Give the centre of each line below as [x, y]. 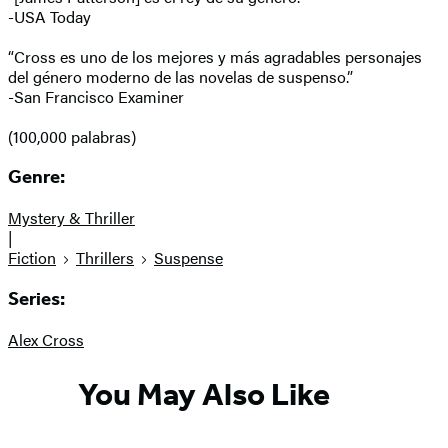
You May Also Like [204, 394]
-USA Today [49, 16]
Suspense [188, 258]
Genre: [36, 177]
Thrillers [105, 258]
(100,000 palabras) [72, 136]
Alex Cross [46, 339]
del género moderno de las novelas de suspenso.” [180, 76]
